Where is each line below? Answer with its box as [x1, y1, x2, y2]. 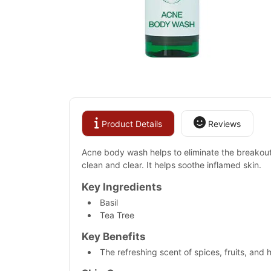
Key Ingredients [82, 181, 162, 193]
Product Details [99, 119, 162, 129]
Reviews [206, 119, 241, 129]
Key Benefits [82, 230, 146, 243]
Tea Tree [100, 210, 134, 220]
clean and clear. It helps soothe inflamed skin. [82, 160, 261, 170]
